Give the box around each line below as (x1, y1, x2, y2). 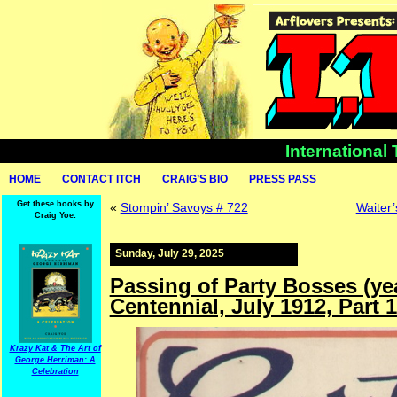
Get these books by (16, 199, 94, 208)
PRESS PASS (249, 173, 316, 185)
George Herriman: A (14, 355, 96, 364)
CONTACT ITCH (62, 173, 141, 185)
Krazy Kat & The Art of (9, 344, 101, 353)
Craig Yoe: (34, 211, 76, 220)
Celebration (31, 367, 79, 376)
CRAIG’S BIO (162, 173, 228, 185)
